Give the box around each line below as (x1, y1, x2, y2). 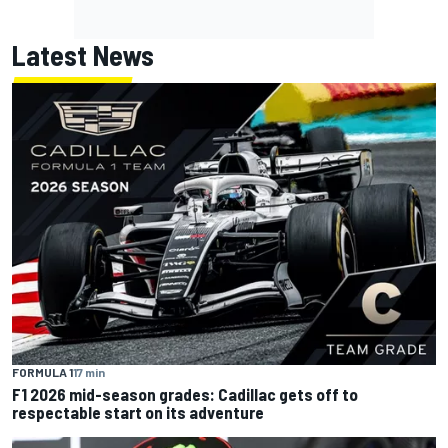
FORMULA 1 (12, 365, 73, 380)
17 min (73, 365, 105, 380)
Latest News (12, 38, 154, 73)
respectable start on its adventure (12, 402, 264, 423)
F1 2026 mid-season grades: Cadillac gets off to (12, 384, 358, 405)
